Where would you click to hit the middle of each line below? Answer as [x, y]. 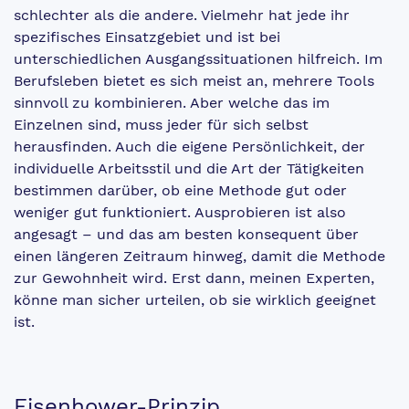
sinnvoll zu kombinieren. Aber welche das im [172, 102]
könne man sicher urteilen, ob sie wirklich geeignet [195, 299]
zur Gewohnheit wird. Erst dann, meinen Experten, [194, 278]
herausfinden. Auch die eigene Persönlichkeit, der [189, 146]
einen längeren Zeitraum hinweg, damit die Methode [199, 256]
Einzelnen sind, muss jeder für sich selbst [161, 124]
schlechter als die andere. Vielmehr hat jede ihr [182, 15]
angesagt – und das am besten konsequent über [186, 234]
